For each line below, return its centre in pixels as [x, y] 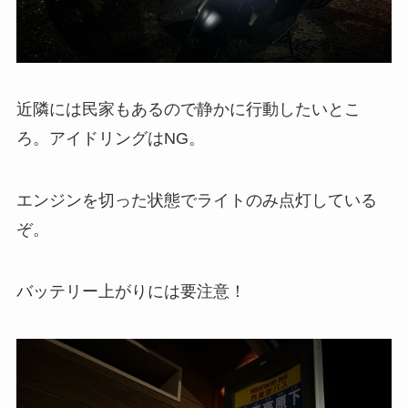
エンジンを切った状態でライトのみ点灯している [196, 201]
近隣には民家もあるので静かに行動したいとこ [188, 110]
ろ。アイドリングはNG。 [110, 139]
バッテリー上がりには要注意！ [131, 292]
